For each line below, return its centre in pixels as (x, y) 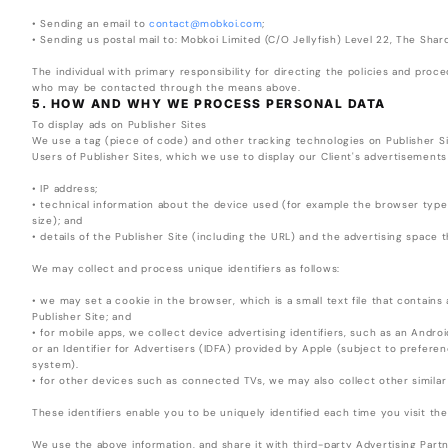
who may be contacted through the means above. (166, 88)
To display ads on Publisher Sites (120, 125)
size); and (58, 221)
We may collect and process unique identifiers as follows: (186, 269)
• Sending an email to (91, 24)
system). (55, 365)
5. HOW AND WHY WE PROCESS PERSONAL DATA (209, 104)
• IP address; (65, 189)
